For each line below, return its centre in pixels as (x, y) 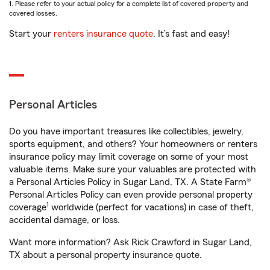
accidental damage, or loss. (64, 220)
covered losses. (33, 13)
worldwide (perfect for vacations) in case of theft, (151, 207)
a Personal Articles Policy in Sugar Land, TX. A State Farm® (130, 182)
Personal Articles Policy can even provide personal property (131, 195)
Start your (31, 34)
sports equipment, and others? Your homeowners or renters (133, 144)
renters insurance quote (103, 34)
